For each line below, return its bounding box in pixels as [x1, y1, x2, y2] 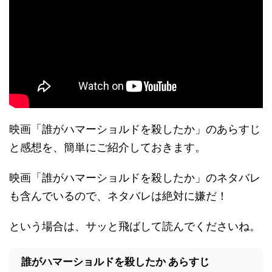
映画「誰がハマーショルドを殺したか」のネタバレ [9, 171, 260, 185]
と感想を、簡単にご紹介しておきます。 [9, 141, 206, 154]
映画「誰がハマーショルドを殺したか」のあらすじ [9, 123, 260, 136]
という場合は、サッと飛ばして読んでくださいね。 [9, 220, 260, 233]
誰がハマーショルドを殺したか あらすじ [21, 256, 209, 268]
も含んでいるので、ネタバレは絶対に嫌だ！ [9, 189, 228, 203]
